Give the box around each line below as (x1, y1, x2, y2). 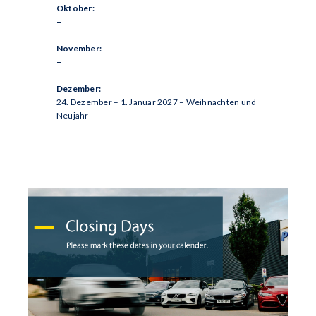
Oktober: (56, 3, 95, 13)
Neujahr (56, 110, 89, 121)
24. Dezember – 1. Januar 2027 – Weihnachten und (56, 97, 257, 107)
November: (56, 43, 102, 54)
